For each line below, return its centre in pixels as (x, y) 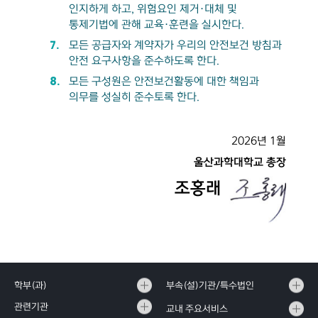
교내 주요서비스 (197, 309)
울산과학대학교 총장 (240, 162)
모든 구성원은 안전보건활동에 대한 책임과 (164, 81)
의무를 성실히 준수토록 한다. (134, 97)
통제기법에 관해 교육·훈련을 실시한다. (157, 24)
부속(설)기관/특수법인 (210, 285)
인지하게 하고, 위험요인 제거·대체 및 (153, 9)
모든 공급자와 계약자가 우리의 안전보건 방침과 (175, 45)
